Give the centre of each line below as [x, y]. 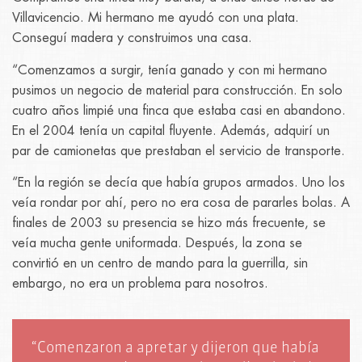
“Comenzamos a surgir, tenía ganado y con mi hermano [170, 70]
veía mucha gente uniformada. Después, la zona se [157, 244]
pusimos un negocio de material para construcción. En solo [177, 90]
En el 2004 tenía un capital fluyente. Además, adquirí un [171, 130]
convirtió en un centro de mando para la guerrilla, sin [160, 264]
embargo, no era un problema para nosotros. [140, 284]
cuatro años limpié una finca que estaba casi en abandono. [179, 110]
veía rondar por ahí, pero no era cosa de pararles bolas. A [181, 203]
